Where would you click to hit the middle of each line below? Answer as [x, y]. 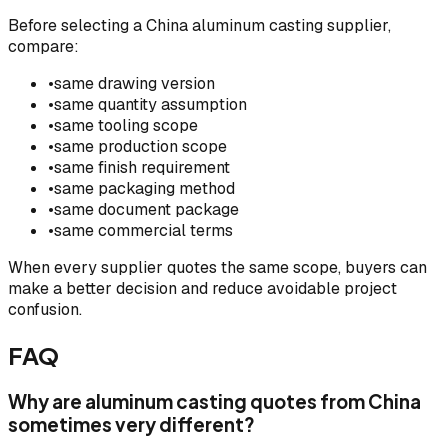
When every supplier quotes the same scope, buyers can [217, 268]
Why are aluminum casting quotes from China [214, 402]
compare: [43, 47]
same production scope [140, 147]
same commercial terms [143, 231]
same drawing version [134, 84]
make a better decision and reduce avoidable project [202, 289]
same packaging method [144, 189]
